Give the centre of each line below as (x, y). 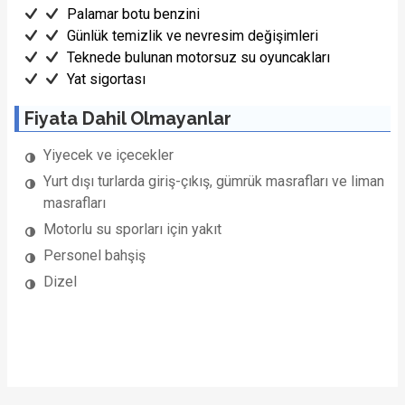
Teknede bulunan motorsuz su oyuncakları (198, 57)
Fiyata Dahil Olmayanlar (128, 118)
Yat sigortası (106, 79)
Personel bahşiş (94, 255)
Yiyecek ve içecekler (108, 155)
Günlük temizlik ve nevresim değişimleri (193, 35)
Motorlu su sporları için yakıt (132, 229)
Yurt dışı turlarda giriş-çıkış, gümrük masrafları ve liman (214, 181)
